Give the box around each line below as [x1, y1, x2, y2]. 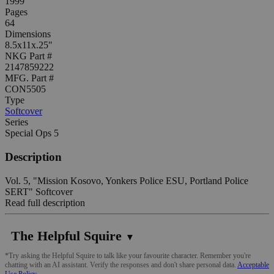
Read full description [5, 197, 85, 208]
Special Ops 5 [5, 128, 59, 139]
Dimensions [5, 29, 51, 40]
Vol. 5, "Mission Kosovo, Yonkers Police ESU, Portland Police [5, 175, 248, 186]
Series [5, 117, 28, 128]
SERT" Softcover [5, 186, 73, 197]
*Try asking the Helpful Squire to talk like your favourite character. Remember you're [5, 251, 251, 260]
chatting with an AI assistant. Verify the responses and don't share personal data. [5, 260, 237, 269]
